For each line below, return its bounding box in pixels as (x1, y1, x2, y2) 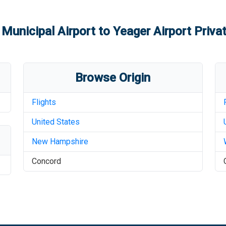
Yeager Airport (113, 24, 191, 38)
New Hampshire (31, 137, 88, 146)
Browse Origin (75, 71, 151, 85)
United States (31, 117, 80, 127)
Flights (31, 97, 56, 107)
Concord (31, 156, 61, 166)
